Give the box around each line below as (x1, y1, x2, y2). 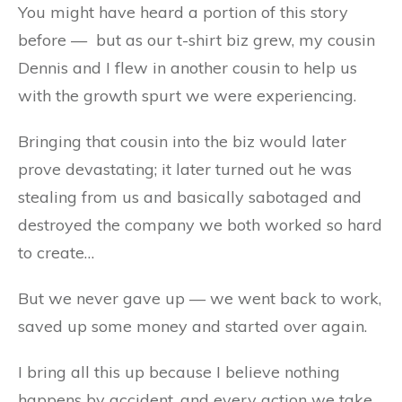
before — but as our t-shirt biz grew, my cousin (18, 30, 375, 50)
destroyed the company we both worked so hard (18, 214, 382, 235)
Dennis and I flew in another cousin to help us (18, 57, 357, 78)
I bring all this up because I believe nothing (18, 362, 340, 382)
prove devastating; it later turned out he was (18, 159, 352, 179)
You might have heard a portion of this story (18, 2, 348, 22)
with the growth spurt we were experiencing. (18, 85, 356, 106)
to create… (18, 242, 94, 263)
